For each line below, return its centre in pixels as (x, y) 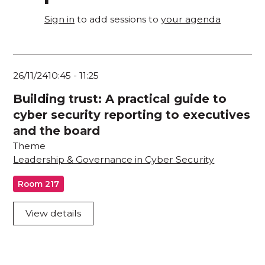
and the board (57, 131)
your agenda (191, 19)
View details (54, 214)
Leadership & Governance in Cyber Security (114, 160)
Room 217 (39, 184)
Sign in (59, 19)
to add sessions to (118, 19)
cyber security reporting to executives (132, 115)
